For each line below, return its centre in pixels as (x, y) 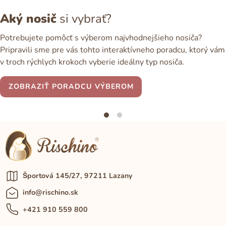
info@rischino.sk (50, 193)
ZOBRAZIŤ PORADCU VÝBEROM (71, 87)
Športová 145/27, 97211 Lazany (77, 176)
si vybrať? (84, 19)
